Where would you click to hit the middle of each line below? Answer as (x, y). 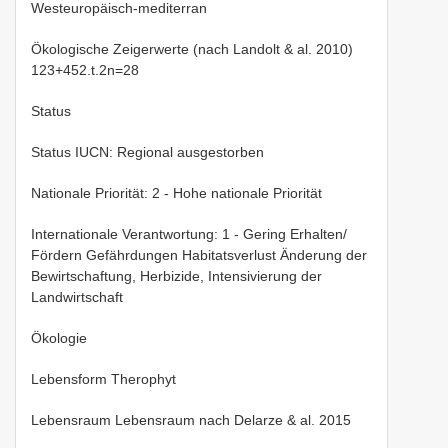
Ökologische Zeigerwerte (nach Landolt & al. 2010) (192, 48)
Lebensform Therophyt (103, 378)
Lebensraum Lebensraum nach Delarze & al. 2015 (191, 419)
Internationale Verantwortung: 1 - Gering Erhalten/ (189, 233)
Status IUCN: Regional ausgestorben (147, 151)
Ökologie (59, 337)
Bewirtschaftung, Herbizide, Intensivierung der (176, 275)
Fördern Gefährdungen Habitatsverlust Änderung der (199, 254)
